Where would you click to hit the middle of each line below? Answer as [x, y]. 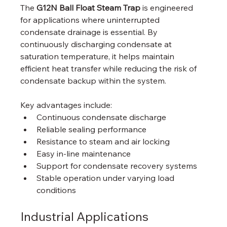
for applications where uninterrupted [91, 20]
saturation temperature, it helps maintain [99, 56]
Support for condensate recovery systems [117, 165]
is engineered [168, 7]
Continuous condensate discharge [102, 117]
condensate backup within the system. [93, 80]
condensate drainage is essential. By [90, 32]
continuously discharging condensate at [97, 44]
